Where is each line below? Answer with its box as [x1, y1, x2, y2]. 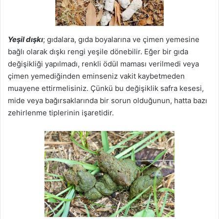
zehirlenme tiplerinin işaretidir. [8, 108, 114, 117]
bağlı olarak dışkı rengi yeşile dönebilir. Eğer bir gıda [8, 46, 188, 56]
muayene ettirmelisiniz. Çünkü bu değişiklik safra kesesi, [8, 83, 204, 93]
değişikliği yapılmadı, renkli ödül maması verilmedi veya [8, 59, 199, 68]
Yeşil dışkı [8, 34, 43, 44]
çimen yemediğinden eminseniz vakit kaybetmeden [8, 71, 185, 81]
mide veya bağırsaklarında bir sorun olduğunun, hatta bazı [8, 95, 207, 105]
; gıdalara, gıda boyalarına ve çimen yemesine [43, 34, 199, 44]
